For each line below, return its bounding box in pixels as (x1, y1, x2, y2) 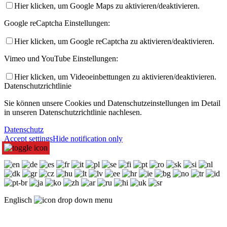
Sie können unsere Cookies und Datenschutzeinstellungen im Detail (4, 99, 220, 108)
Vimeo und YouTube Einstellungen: (4, 54, 118, 63)
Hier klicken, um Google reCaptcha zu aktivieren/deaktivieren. (14, 37, 214, 46)
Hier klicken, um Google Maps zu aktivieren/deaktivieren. (14, 2, 200, 11)
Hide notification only (53, 134, 123, 143)
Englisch (4, 196, 34, 205)
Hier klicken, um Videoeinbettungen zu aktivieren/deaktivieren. (14, 72, 216, 82)
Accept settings (4, 134, 53, 143)
